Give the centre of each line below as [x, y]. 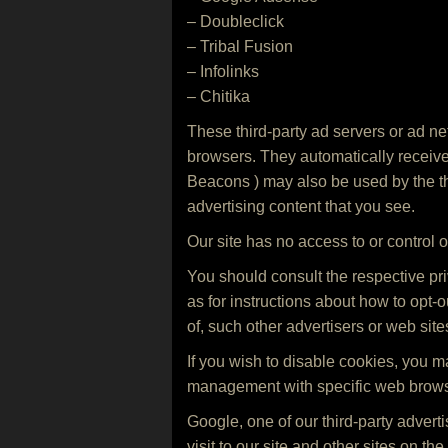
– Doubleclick [235, 21]
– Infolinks [223, 71]
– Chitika [218, 96]
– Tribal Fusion [240, 46]
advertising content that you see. [301, 206]
